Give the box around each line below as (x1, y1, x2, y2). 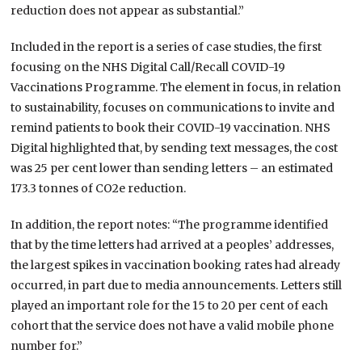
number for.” (11, 339, 83, 354)
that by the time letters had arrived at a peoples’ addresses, (11, 238, 335, 253)
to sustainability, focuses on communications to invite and (11, 100, 335, 116)
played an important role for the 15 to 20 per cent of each (11, 298, 329, 314)
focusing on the (11, 60, 103, 75)
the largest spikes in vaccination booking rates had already (11, 258, 341, 273)
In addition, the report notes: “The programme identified (11, 217, 329, 233)
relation (297, 80, 342, 95)
